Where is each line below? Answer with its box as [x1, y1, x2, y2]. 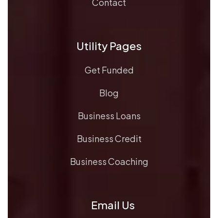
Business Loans [77, 110, 141, 122]
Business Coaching [70, 156, 148, 167]
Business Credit [76, 133, 142, 145]
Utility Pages [76, 39, 142, 53]
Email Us [91, 198, 135, 212]
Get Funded [84, 64, 134, 76]
